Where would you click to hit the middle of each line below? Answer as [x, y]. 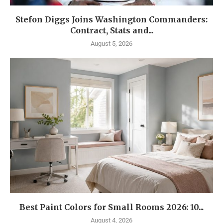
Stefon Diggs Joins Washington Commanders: [111, 20]
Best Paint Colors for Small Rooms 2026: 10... [111, 207]
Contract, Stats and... [111, 31]
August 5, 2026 [111, 44]
